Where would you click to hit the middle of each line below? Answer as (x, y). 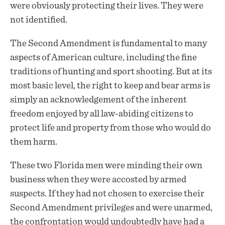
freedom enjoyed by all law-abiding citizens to (102, 114)
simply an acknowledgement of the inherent (98, 100)
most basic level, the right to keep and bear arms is (110, 86)
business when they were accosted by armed (98, 180)
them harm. (34, 142)
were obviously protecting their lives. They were (107, 6)
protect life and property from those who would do (110, 128)
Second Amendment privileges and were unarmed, (111, 208)
